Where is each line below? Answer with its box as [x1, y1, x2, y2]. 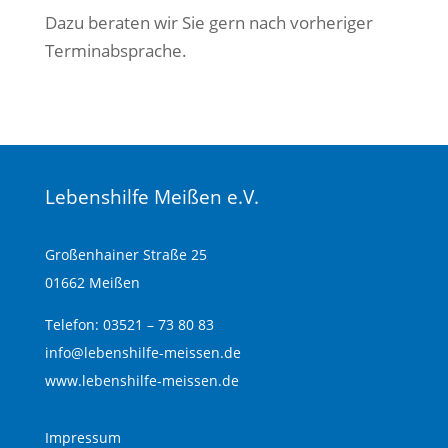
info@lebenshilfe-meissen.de [44, 342, 241, 362]
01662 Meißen [44, 273, 140, 292]
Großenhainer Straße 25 [44, 245, 207, 264]
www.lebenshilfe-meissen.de [44, 370, 239, 390]
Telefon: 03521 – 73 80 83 [44, 314, 214, 334]
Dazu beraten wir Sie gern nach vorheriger [44, 11, 373, 34]
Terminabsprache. [44, 39, 187, 62]
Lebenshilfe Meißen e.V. [44, 184, 259, 210]
